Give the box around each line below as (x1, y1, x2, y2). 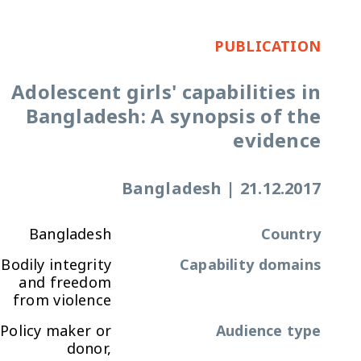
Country (260, 218, 321, 250)
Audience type (216, 315, 321, 346)
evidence (233, 120, 321, 162)
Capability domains (180, 249, 321, 280)
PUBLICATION (214, 31, 321, 62)
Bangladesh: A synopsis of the (25, 96, 321, 138)
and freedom (19, 267, 111, 298)
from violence (13, 284, 111, 316)
